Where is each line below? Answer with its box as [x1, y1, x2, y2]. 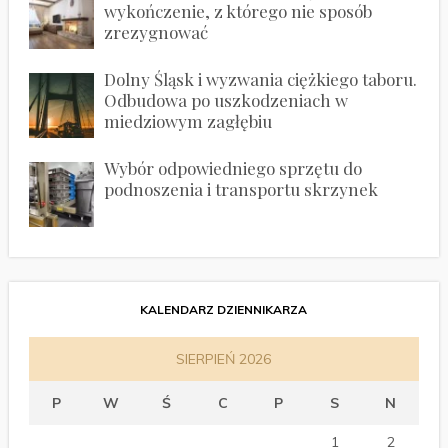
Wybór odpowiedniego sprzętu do [103, 156, 362, 179]
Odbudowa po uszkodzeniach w [103, 88, 348, 111]
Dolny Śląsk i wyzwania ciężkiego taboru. [103, 67, 417, 90]
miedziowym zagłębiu [103, 109, 272, 132]
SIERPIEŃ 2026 [176, 349, 272, 368]
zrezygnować [103, 20, 208, 43]
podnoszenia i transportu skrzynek [103, 177, 378, 200]
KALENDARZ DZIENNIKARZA [140, 301, 308, 317]
